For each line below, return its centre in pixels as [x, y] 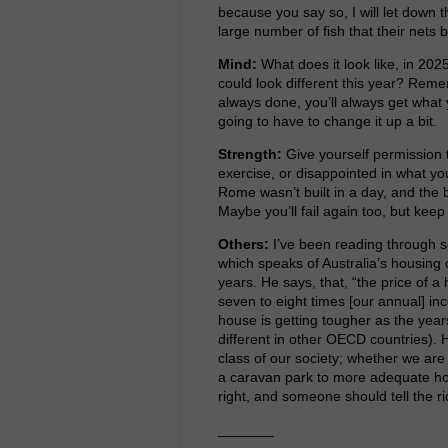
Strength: [252, 153]
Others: [245, 243]
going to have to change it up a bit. [327, 120]
